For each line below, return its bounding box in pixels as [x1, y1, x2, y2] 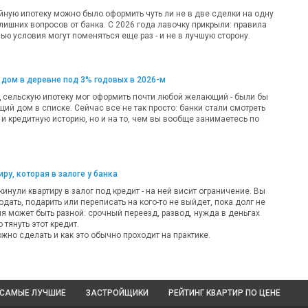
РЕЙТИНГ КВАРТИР [168, 287, 243, 298]
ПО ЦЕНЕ [243, 287, 280, 298]
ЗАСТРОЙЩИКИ [86, 287, 148, 298]
